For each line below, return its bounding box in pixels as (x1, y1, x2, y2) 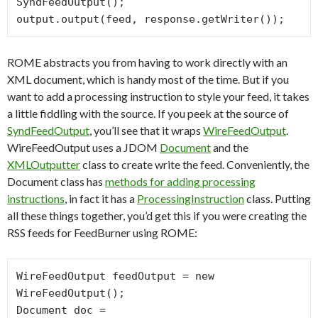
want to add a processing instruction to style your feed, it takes (7, 89, 309, 103)
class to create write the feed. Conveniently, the (80, 158, 309, 171)
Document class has (7, 175, 105, 188)
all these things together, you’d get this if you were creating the (7, 209, 307, 222)
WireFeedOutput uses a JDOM (7, 141, 160, 154)
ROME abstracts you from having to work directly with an (7, 55, 287, 69)
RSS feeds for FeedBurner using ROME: (7, 226, 197, 239)
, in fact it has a (65, 192, 137, 205)
